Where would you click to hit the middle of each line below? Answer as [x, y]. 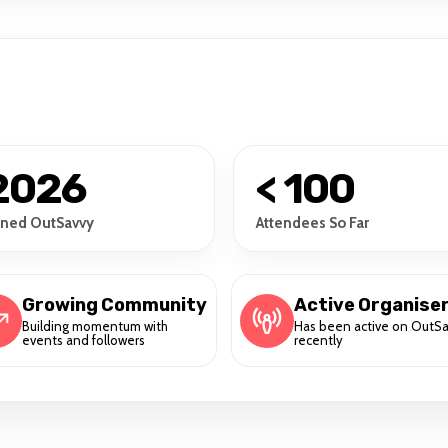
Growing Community [114, 304]
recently [318, 339]
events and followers [83, 339]
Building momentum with [95, 325]
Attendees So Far [312, 223]
